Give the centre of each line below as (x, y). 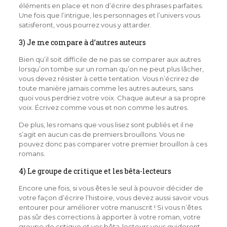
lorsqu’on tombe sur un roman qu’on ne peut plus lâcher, (111, 69)
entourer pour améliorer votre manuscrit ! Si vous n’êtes (110, 207)
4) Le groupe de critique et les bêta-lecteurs (95, 171)
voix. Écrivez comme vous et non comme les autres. (103, 107)
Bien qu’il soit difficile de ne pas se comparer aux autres (109, 59)
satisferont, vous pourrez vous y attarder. (85, 25)
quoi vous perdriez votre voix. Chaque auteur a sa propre (112, 98)
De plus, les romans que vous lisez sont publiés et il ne (106, 124)
